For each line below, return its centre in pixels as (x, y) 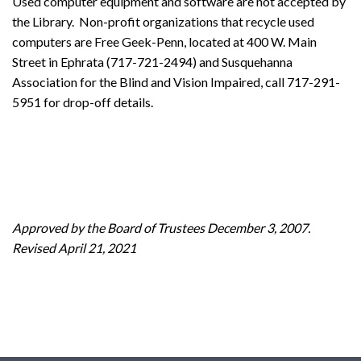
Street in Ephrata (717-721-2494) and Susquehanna (152, 62)
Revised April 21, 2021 (74, 248)
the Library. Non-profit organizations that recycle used (163, 21)
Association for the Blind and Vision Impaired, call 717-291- (176, 82)
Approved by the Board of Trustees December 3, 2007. (161, 228)
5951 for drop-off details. (83, 102)
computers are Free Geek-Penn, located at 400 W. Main (164, 41)
